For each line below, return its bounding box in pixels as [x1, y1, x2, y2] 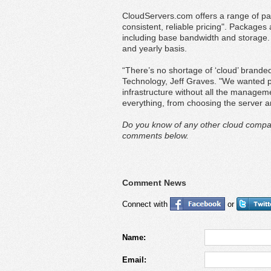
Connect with [122, 200, 170, 209]
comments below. [122, 131, 189, 140]
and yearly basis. [122, 44, 187, 53]
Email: [122, 255, 146, 264]
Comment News [122, 178, 186, 188]
